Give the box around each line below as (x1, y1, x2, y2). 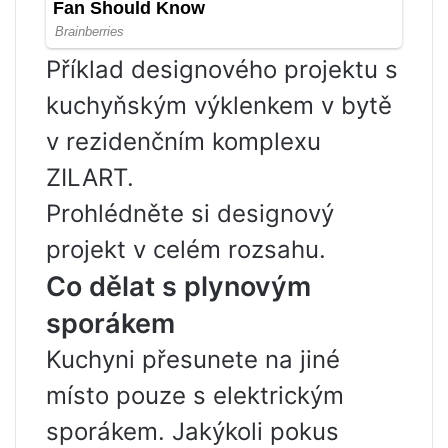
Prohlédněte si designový (46, 198, 334, 228)
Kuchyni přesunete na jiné (46, 344, 340, 374)
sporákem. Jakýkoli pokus (46, 416, 339, 446)
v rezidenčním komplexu (46, 126, 321, 156)
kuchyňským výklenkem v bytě (46, 90, 392, 120)
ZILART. (46, 162, 134, 192)
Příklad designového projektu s (46, 54, 398, 84)
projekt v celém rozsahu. (46, 234, 326, 264)
